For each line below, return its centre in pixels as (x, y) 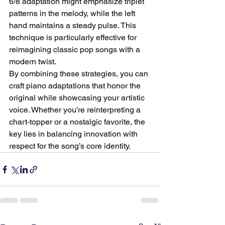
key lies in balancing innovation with (74, 134)
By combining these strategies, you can (80, 74)
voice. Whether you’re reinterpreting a (76, 110)
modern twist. (33, 62)
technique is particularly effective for (74, 37)
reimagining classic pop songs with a (76, 49)
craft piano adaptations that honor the (76, 86)
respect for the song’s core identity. (70, 146)
